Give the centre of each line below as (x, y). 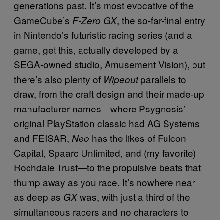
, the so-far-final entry (161, 20)
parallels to (162, 79)
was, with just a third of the (134, 196)
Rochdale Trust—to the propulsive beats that (107, 167)
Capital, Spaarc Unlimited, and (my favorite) (105, 152)
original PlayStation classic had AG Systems (107, 123)
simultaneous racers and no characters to (101, 211)
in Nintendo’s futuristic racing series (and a (103, 34)
